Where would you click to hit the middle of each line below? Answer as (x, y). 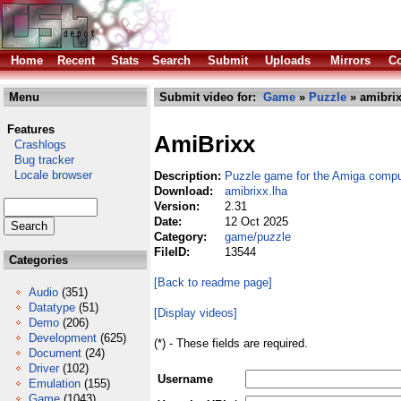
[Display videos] (196, 313)
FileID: (174, 252)
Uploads (288, 60)
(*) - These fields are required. (231, 343)
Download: (185, 191)
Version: (179, 206)
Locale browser (48, 175)
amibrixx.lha (256, 191)
